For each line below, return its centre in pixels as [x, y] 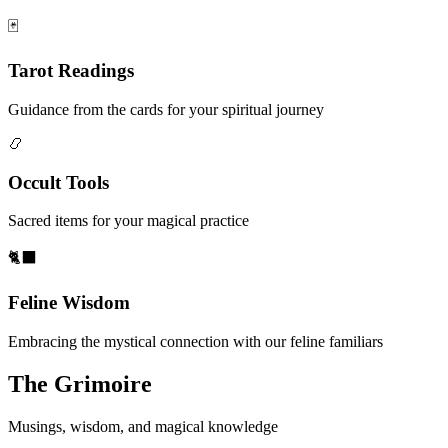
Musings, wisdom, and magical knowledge [143, 426]
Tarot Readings [71, 71]
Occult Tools [58, 182]
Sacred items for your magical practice [128, 221]
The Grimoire [80, 383]
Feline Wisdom [69, 303]
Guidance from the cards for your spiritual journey [166, 109]
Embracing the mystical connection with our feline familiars [195, 341]
